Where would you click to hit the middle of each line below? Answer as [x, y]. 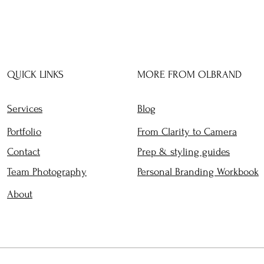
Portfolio [24, 131]
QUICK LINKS [35, 74]
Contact [24, 151]
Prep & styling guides [184, 151]
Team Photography [47, 171]
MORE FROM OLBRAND [189, 74]
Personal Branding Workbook [198, 171]
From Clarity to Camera [187, 131]
